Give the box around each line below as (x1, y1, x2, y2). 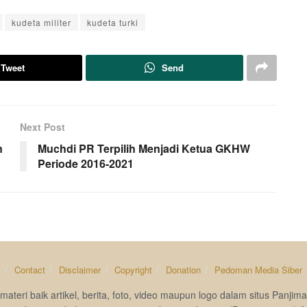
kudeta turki (87, 16, 138, 29)
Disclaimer (58, 263, 101, 277)
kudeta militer (12, 16, 71, 29)
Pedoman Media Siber (214, 263, 302, 277)
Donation (165, 263, 201, 277)
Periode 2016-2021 (38, 156, 134, 172)
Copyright (114, 263, 152, 277)
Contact (14, 263, 45, 277)
